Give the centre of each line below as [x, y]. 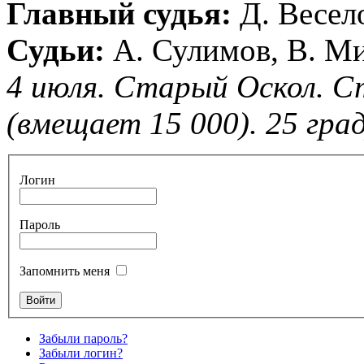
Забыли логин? [81, 353]
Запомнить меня [65, 271]
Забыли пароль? [83, 339]
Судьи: [60, 50]
